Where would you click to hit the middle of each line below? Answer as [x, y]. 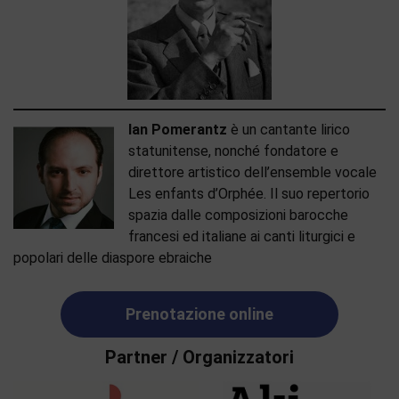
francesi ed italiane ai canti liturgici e [242, 236]
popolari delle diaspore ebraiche [113, 258]
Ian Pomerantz [178, 130]
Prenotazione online [199, 314]
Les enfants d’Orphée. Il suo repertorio [249, 194]
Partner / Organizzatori [199, 357]
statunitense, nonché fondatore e [233, 151]
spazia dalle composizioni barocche [238, 215]
